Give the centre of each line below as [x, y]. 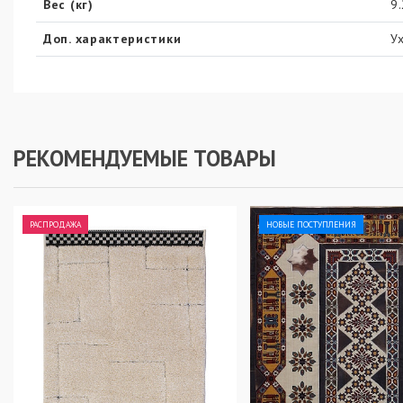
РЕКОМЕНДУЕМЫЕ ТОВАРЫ [145, 159]
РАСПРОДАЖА [55, 225]
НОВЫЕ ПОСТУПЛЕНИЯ [311, 225]
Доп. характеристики [112, 39]
